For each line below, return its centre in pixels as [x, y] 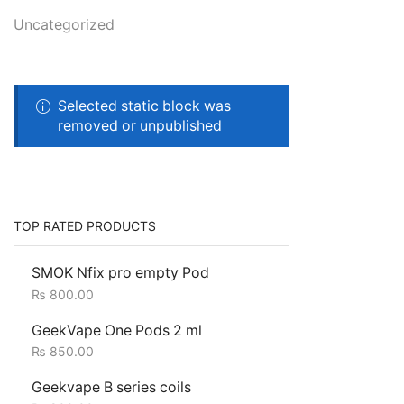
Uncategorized [64, 25]
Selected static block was [145, 106]
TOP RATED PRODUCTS [85, 225]
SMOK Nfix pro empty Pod [120, 273]
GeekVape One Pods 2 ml [117, 330]
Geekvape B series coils [111, 388]
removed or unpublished [140, 125]
